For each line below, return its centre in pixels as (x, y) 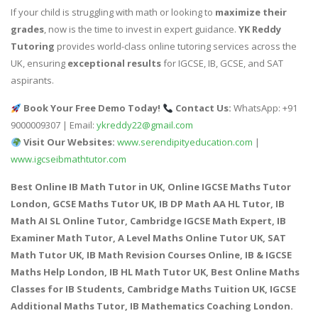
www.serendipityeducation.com (185, 142)
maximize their (251, 12)
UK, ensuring (39, 64)
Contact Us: (203, 108)
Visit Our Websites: (69, 142)
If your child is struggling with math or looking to (113, 12)
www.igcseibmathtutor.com (68, 159)
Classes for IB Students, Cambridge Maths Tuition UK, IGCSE (153, 289)
